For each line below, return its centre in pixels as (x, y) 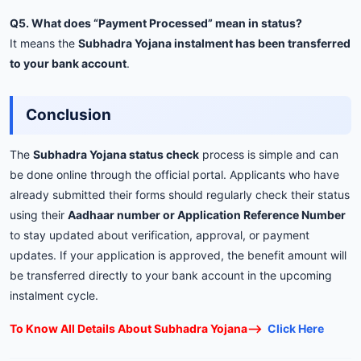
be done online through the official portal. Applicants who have (174, 174)
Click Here (296, 328)
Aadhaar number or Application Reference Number (207, 214)
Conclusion (68, 114)
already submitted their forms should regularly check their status (180, 194)
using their (39, 214)
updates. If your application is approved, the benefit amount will (178, 255)
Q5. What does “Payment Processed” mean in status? (156, 23)
